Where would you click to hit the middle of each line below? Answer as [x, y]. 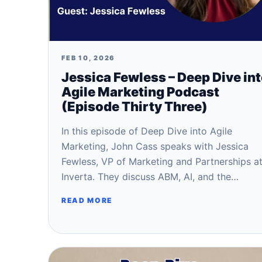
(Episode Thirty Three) [135, 106]
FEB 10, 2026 [89, 58]
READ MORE [87, 200]
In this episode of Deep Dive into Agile [147, 131]
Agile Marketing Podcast [140, 92]
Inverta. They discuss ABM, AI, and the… [150, 177]
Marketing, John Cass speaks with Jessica [155, 146]
